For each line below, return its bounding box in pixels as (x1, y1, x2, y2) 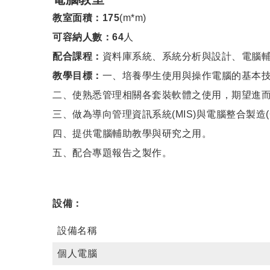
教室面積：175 (52, 13, 119, 24)
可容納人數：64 (52, 32, 124, 43)
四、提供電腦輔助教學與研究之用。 (52, 128, 212, 139)
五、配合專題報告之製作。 (52, 148, 172, 159)
